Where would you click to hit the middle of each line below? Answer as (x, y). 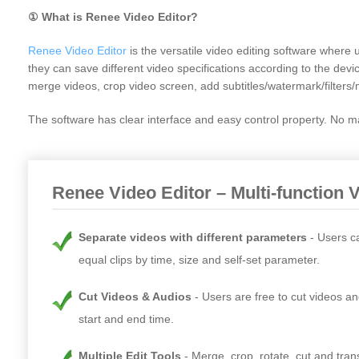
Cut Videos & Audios (135, 296)
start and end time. (126, 319)
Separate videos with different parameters (193, 237)
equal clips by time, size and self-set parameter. (199, 259)
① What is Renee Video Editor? (113, 16)
